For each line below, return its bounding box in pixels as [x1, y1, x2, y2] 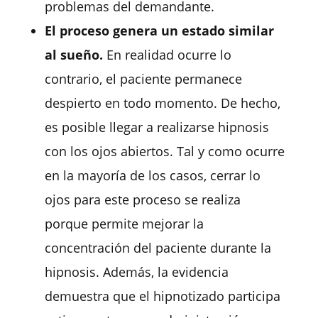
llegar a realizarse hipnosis [105, 118, 269, 136]
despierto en [44, 94, 124, 111]
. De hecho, [213, 94, 280, 111]
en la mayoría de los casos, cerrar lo [44, 166, 261, 184]
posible [57, 118, 106, 136]
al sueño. [44, 45, 106, 63]
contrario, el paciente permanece [44, 70, 242, 87]
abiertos [120, 142, 170, 160]
